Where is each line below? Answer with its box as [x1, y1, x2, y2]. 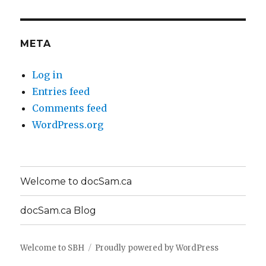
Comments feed [32, 102, 107, 114]
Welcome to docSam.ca [20, 175, 132, 187]
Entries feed [32, 85, 90, 97]
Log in [32, 69, 63, 81]
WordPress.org [32, 119, 104, 131]
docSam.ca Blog [20, 204, 97, 216]
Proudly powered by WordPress [95, 243, 219, 253]
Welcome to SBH [20, 243, 85, 253]
